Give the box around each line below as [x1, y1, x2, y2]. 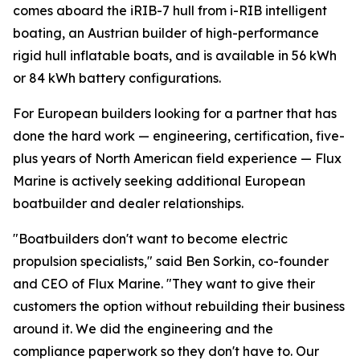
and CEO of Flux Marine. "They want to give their [13, 276, 315, 292]
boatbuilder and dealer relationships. [13, 195, 243, 212]
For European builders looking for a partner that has [13, 105, 337, 122]
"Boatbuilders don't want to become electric [13, 231, 288, 247]
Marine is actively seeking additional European [13, 173, 305, 190]
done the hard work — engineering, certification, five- [13, 128, 345, 145]
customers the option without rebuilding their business [13, 298, 345, 315]
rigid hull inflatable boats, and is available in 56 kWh [13, 47, 337, 64]
